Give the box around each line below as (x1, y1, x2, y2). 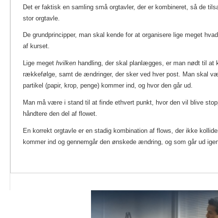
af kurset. (23, 42, 50, 50)
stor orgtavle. (23, 14, 60, 22)
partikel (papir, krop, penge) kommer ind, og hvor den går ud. (23, 82, 193, 90)
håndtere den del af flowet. (23, 110, 97, 118)
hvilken (56, 59, 78, 67)
